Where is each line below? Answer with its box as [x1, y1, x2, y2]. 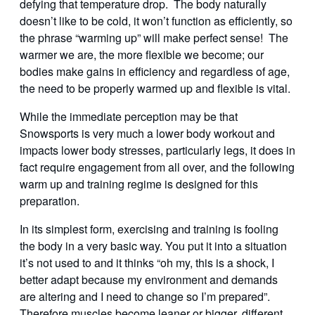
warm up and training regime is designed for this [20, 176, 258, 193]
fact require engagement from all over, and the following [20, 159, 295, 176]
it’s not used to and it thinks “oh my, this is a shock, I [20, 255, 274, 271]
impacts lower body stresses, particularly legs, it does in [20, 142, 295, 159]
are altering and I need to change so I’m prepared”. [20, 288, 278, 305]
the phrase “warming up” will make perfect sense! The [20, 30, 288, 46]
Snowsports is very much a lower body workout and [20, 125, 275, 142]
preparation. [20, 193, 79, 210]
